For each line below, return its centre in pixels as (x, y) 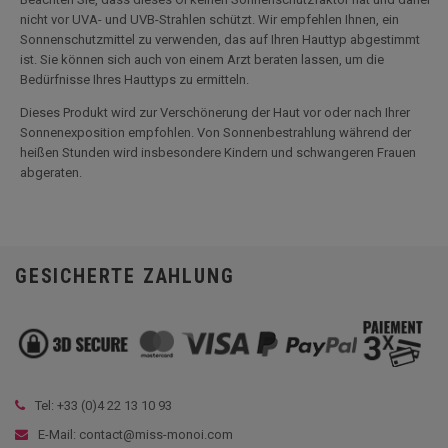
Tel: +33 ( (60, 405)
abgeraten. (51, 172)
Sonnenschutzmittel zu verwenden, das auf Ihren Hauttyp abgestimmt (220, 39)
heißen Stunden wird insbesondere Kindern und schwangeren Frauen (218, 152)
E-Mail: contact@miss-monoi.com (134, 434)
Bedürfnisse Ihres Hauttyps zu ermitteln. (134, 79)
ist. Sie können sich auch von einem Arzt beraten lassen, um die (202, 59)
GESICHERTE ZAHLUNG (125, 276)
